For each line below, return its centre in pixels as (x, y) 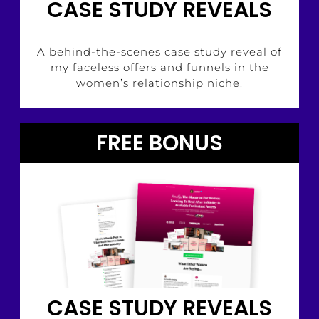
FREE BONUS (159, 143)
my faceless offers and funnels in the (159, 67)
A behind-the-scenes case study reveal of (159, 51)
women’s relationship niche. (159, 83)
